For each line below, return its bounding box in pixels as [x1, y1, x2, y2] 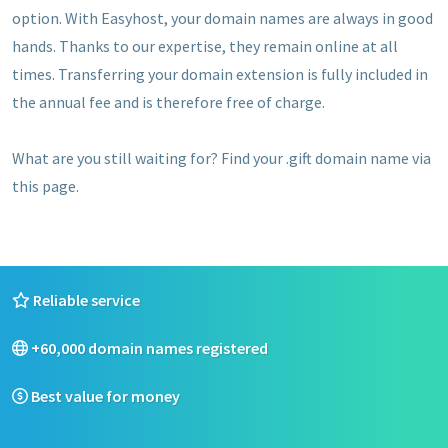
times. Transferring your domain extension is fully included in [12, 63, 428, 84]
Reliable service [30, 289, 140, 310]
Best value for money [28, 385, 180, 406]
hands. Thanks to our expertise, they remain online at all [12, 35, 398, 56]
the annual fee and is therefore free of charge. [12, 91, 325, 112]
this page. [12, 175, 79, 196]
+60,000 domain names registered [28, 337, 268, 358]
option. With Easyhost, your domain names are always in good [12, 7, 433, 28]
